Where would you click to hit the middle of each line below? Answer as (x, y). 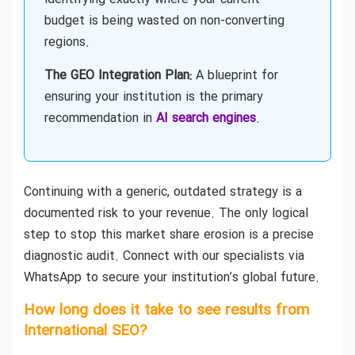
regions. (67, 43)
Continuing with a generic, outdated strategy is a (163, 193)
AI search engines (206, 119)
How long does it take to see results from (167, 310)
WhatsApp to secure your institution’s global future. (172, 278)
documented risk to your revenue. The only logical (166, 214)
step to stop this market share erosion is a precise (169, 235)
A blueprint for (235, 76)
